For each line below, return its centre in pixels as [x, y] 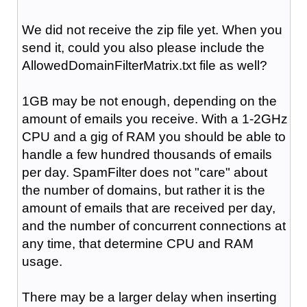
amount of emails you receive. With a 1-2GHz [155, 119]
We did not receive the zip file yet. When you [152, 29]
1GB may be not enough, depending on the [149, 101]
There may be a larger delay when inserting [149, 297]
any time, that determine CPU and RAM [137, 243]
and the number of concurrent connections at [153, 225]
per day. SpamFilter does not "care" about [144, 172]
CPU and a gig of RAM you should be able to [153, 136]
